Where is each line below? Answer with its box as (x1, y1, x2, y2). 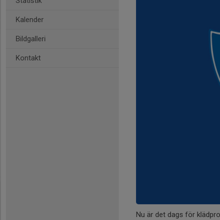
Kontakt (16, 54, 41, 62)
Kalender (16, 15, 44, 24)
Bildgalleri (16, 34, 46, 43)
